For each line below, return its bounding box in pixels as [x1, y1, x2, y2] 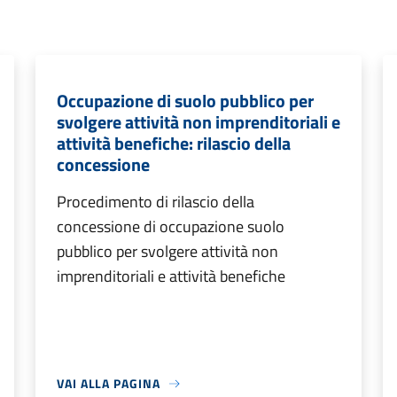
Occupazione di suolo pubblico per [57, 87, 314, 114]
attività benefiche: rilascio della [57, 129, 291, 157]
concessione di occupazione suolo [57, 214, 284, 238]
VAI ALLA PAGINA [57, 374, 160, 393]
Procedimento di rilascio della [57, 190, 254, 214]
